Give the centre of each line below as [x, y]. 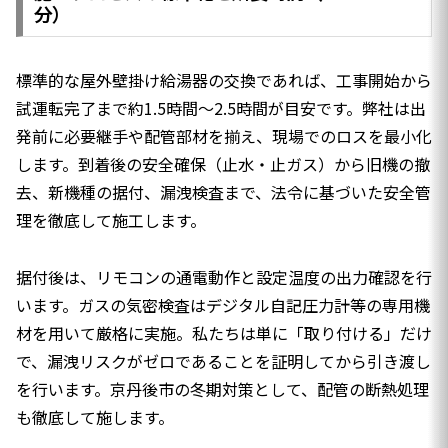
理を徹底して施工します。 [111, 219]
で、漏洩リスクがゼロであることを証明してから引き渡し [223, 360]
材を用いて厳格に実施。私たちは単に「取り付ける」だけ [224, 332]
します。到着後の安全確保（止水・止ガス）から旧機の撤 [223, 163]
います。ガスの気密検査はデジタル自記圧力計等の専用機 [223, 304]
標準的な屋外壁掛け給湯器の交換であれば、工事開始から [224, 79]
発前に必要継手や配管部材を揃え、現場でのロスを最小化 [224, 135]
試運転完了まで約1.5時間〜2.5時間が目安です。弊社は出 [221, 107]
